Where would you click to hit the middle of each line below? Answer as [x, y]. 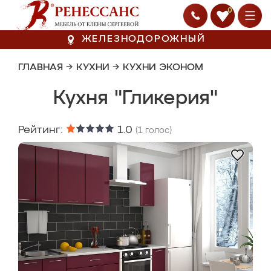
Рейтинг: [42, 130]
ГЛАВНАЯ [41, 68]
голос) [157, 131]
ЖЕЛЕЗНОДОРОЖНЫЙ [143, 39]
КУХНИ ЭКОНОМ [163, 68]
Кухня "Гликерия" [135, 99]
